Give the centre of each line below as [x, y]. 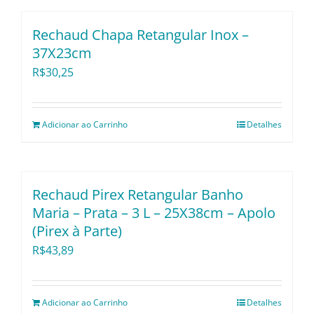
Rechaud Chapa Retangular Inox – [141, 35]
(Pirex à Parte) [77, 231]
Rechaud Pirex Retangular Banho [138, 195]
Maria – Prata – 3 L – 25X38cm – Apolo [154, 213]
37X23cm [62, 53]
